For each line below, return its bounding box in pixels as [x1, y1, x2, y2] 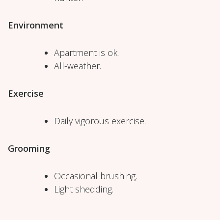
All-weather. [54, 59, 101, 72]
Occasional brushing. [54, 169, 137, 182]
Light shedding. [54, 183, 113, 195]
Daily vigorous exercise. [54, 114, 146, 127]
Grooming [8, 142, 50, 154]
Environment [8, 19, 63, 31]
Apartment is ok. [54, 46, 119, 58]
